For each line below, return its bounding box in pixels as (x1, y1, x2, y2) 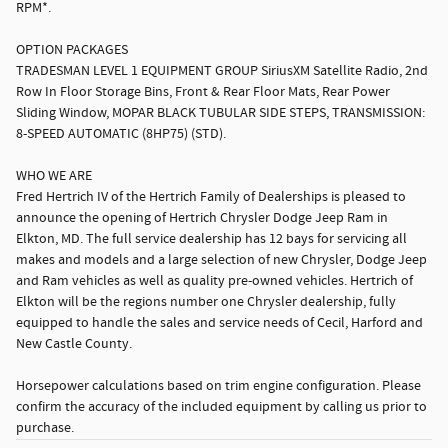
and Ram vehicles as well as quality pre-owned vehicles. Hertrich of (16, 272, 413, 291)
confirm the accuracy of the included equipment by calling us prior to (16, 398, 427, 417)
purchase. (16, 419, 74, 438)
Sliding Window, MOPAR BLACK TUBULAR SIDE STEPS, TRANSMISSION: (16, 104, 425, 123)
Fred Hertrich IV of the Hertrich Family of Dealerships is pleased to (16, 188, 406, 207)
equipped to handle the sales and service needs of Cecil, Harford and (16, 314, 423, 333)
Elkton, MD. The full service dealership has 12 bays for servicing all (16, 230, 407, 249)
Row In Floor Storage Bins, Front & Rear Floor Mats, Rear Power (16, 83, 390, 102)
